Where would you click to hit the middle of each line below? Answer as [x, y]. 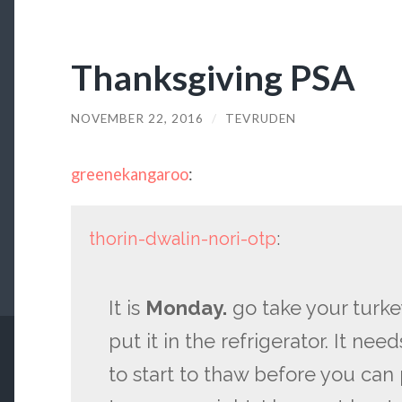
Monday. [187, 308]
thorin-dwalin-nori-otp [182, 238]
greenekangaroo [129, 175]
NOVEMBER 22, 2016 [137, 118]
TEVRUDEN [260, 118]
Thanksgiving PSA [213, 76]
